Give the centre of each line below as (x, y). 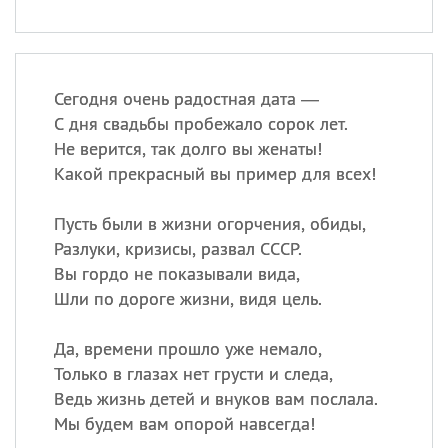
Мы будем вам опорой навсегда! (184, 423)
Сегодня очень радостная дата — (186, 98)
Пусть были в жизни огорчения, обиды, (209, 223)
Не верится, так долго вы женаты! (187, 148)
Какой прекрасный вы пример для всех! (214, 173)
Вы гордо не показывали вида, (176, 273)
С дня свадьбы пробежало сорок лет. (200, 123)
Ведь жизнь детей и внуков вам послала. (215, 398)
